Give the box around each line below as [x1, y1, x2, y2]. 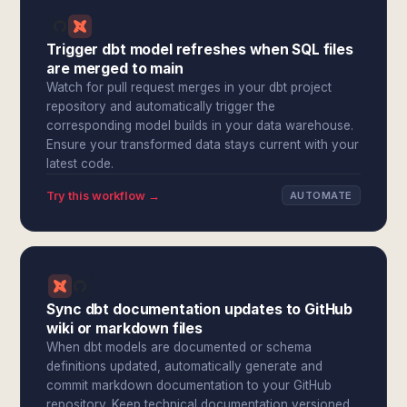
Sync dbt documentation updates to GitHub [46, 301, 353, 318]
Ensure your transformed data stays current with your [46, 137, 360, 152]
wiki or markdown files [46, 320, 203, 337]
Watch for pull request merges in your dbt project [46, 80, 333, 94]
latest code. [46, 156, 114, 171]
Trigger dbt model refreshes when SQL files [46, 41, 353, 58]
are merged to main [46, 60, 184, 77]
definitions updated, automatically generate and [46, 359, 323, 373]
